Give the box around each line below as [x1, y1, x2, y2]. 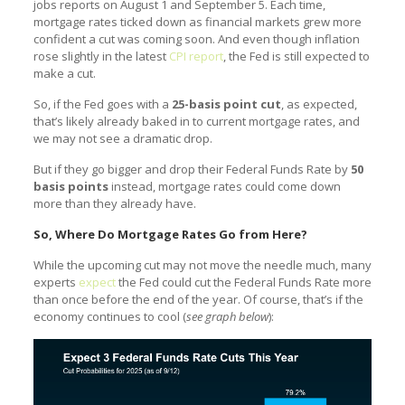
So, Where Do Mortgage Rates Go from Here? [33, 226, 307, 243]
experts [33, 274, 79, 291]
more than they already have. [33, 195, 196, 212]
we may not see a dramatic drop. [33, 130, 212, 147]
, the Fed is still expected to [222, 48, 370, 65]
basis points [33, 178, 111, 195]
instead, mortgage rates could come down [110, 178, 341, 195]
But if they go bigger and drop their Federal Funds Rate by [33, 161, 348, 178]
